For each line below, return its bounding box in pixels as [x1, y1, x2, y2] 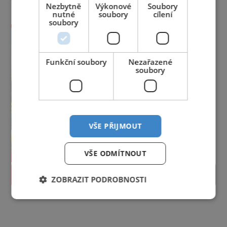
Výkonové [95, 1, 131, 11]
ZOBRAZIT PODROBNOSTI [51, 174, 147, 184]
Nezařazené [128, 57, 173, 67]
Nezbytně [46, 1, 82, 11]
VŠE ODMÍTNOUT [84, 148, 146, 158]
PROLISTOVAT [79, 169, 148, 180]
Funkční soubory [46, 57, 107, 67]
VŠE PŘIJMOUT [89, 121, 142, 131]
